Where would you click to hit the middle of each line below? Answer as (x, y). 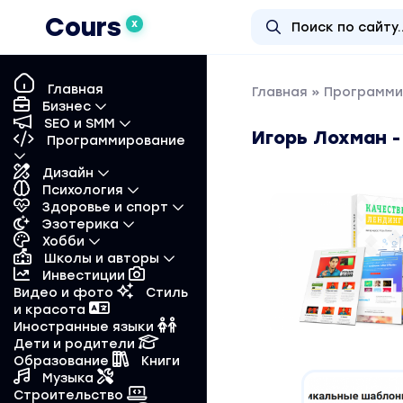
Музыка (68, 378)
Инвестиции (84, 276)
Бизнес (67, 107)
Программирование (114, 141)
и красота (51, 310)
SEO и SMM (80, 124)
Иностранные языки (85, 327)
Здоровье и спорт (105, 207)
